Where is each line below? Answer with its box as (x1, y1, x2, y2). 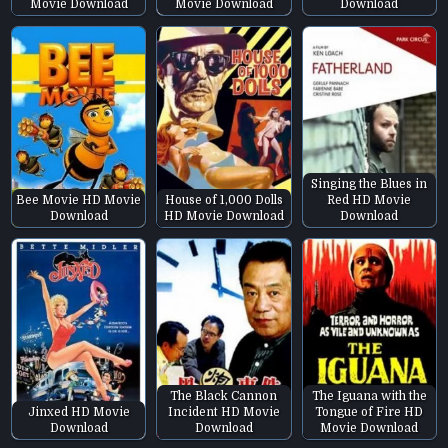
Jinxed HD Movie (27, 404, 130, 419)
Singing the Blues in (311, 177, 428, 192)
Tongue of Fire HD (315, 404, 424, 419)
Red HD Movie (327, 193, 412, 208)
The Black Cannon (170, 388, 278, 403)
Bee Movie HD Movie (16, 193, 142, 208)
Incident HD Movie (167, 404, 280, 419)
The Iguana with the (311, 388, 427, 403)
